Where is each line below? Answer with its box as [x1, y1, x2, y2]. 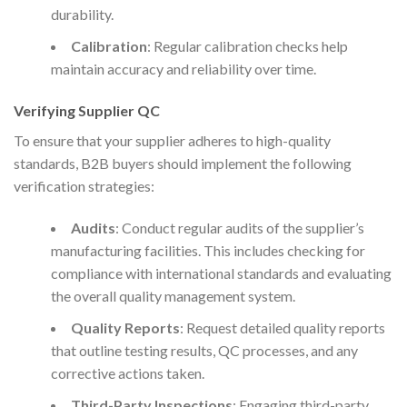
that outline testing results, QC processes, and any [50, 342, 358, 360]
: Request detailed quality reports [179, 319, 385, 337]
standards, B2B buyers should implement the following [14, 154, 352, 173]
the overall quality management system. [50, 287, 295, 305]
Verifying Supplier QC [14, 102, 160, 120]
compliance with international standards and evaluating [50, 264, 392, 283]
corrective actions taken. [50, 364, 204, 382]
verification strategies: [14, 177, 154, 195]
